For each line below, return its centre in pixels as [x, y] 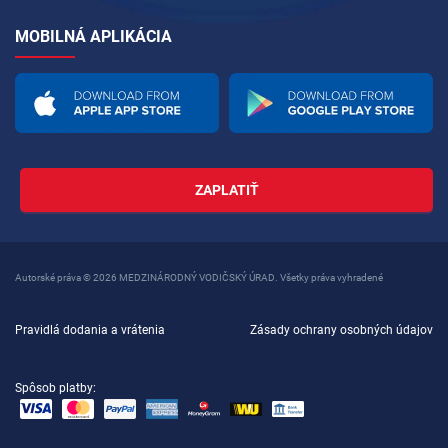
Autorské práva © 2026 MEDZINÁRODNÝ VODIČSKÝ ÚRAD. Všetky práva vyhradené [199, 277]
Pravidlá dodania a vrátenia [90, 330]
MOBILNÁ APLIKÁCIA [93, 36]
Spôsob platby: [55, 388]
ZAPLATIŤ [226, 190]
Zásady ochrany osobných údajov [341, 330]
